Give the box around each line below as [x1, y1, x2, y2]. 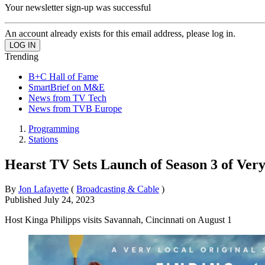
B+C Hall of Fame [28, 71, 98, 82]
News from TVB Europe [28, 103, 122, 114]
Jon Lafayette [18, 184, 69, 195]
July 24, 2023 [44, 195, 95, 205]
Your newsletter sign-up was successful [5, 2, 151, 12]
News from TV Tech [28, 92, 106, 103]
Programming [28, 123, 79, 134]
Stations [28, 134, 58, 144]
